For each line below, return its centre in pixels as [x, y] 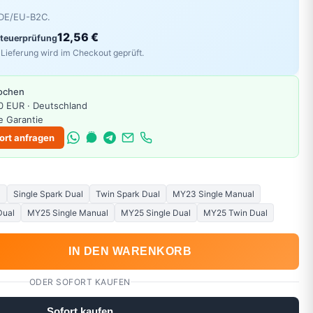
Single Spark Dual [48, 194]
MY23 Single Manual [213, 194]
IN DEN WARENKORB [130, 251]
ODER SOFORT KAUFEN [80, 282]
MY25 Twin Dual [235, 212]
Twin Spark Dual [128, 194]
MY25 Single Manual [68, 212]
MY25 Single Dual [156, 212]
